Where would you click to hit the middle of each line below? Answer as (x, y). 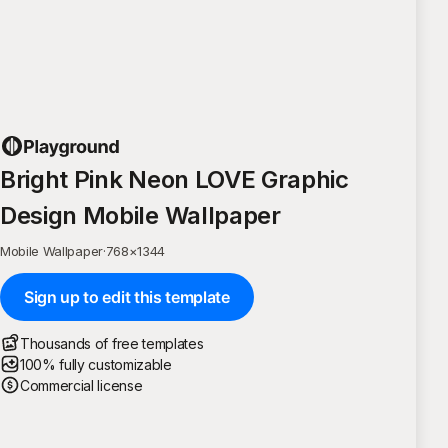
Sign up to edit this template (127, 296)
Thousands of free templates (112, 343)
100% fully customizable (96, 364)
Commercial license (81, 385)
